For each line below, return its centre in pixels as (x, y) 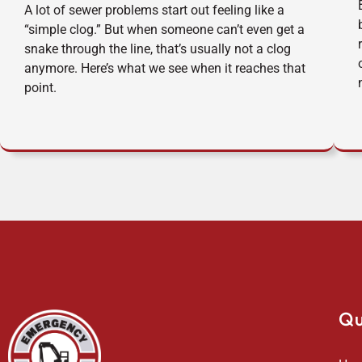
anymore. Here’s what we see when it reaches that (165, 69)
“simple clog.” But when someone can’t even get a (164, 30)
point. (40, 88)
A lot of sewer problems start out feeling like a (154, 11)
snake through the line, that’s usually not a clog (158, 49)
